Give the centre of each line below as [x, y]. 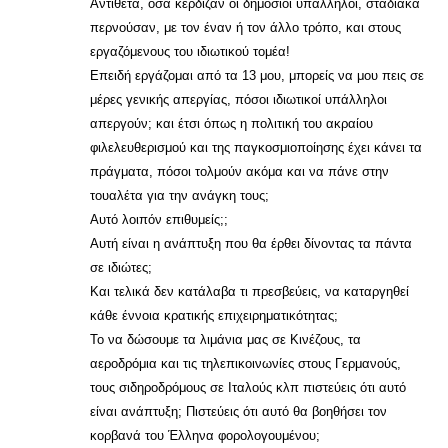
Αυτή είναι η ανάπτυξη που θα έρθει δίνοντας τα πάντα [251, 243]
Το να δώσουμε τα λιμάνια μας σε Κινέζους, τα [225, 339]
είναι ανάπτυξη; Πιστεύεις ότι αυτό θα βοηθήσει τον [238, 411]
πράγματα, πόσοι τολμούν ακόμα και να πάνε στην [239, 171]
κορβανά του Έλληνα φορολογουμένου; [205, 435]
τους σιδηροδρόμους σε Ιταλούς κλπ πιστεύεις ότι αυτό [248, 387]
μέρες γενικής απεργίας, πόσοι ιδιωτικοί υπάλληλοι [238, 99]
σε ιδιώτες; [121, 267]
